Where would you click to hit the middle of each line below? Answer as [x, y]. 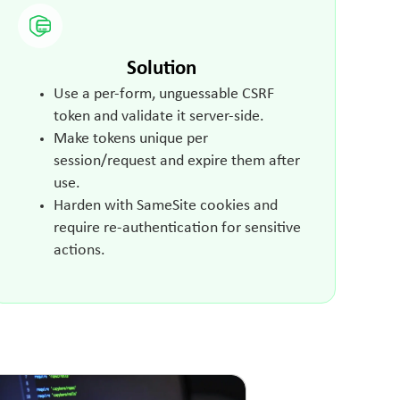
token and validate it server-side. [158, 116]
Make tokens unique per [130, 138]
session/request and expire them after [176, 161]
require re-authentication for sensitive [177, 228]
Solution [162, 69]
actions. [79, 250]
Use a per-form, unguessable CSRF [163, 94]
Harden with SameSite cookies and [165, 205]
